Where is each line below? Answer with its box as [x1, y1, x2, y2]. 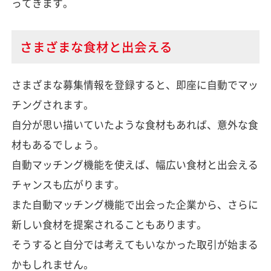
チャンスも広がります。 [11, 177, 125, 192]
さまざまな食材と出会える [19, 38, 172, 56]
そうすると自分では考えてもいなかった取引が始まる [11, 237, 258, 252]
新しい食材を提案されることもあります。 [11, 217, 207, 232]
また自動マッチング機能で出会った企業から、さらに [11, 197, 258, 212]
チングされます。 [11, 97, 94, 112]
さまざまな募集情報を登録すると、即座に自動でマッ [11, 77, 258, 92]
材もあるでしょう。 [11, 137, 104, 152]
